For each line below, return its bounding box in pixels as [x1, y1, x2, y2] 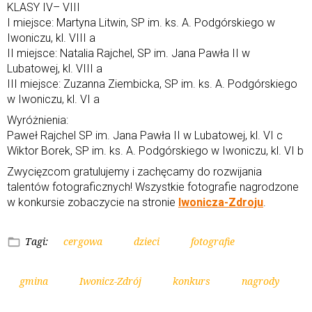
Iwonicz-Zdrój [79, 274, 141, 288]
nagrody [242, 274, 279, 288]
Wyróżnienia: [7, 113, 68, 127]
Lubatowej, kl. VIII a [7, 61, 102, 75]
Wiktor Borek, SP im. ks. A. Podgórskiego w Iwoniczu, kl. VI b [7, 143, 304, 157]
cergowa [63, 234, 102, 248]
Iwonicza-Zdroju [178, 195, 263, 209]
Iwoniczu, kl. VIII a [7, 31, 95, 45]
